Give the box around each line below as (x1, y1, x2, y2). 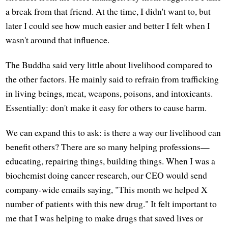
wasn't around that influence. (6, 34, 110, 46)
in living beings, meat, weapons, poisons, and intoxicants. (6, 87, 213, 100)
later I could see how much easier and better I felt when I (6, 19, 211, 32)
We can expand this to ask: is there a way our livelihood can (6, 126, 221, 139)
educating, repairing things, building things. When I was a (6, 155, 216, 167)
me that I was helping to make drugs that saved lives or (6, 212, 204, 224)
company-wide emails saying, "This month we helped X (6, 183, 208, 196)
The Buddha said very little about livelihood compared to (6, 59, 213, 71)
